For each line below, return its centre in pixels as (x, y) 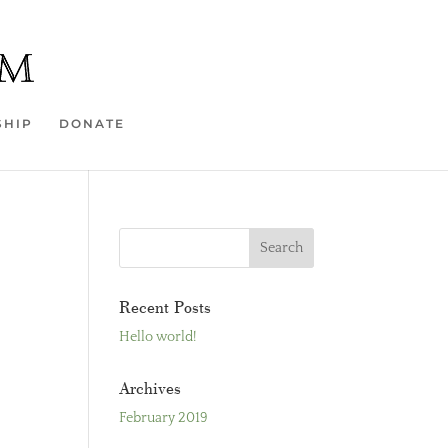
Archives (150, 387)
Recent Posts (165, 306)
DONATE (92, 123)
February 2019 (164, 418)
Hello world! (158, 337)
